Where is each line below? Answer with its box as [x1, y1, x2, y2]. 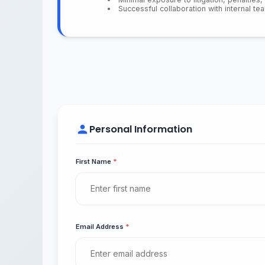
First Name [76, 157, 113, 166]
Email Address [76, 222, 125, 231]
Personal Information [89, 122, 192, 136]
